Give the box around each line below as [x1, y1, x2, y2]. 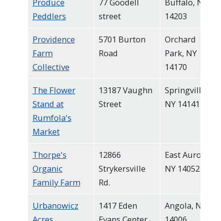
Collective [32, 61, 70, 73]
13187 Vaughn [98, 84, 152, 96]
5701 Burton [98, 34, 146, 45]
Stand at [32, 98, 64, 110]
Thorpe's [32, 149, 67, 161]
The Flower [32, 84, 75, 96]
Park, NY [164, 47, 197, 59]
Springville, [164, 84, 208, 96]
